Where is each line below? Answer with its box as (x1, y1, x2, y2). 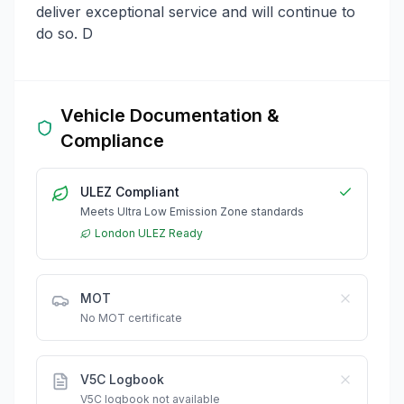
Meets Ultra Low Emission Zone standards (80, 204, 304, 218)
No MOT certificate (80, 310, 182, 325)
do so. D (36, 23, 93, 42)
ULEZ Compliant (80, 183, 179, 199)
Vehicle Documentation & (60, 104, 280, 126)
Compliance (60, 129, 164, 151)
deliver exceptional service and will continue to (36, 2, 355, 21)
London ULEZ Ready (95, 225, 203, 240)
